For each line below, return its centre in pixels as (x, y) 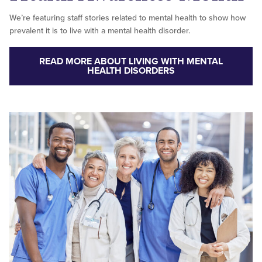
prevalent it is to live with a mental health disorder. (100, 31)
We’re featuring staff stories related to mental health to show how (127, 18)
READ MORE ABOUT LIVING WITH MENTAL (131, 62)
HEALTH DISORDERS (131, 71)
